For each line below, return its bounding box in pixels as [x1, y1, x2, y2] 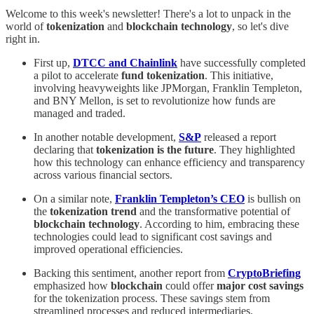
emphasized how [34, 280, 111, 292]
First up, [34, 57, 73, 69]
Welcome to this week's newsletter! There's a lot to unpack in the [6, 8, 291, 20]
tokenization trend [50, 205, 137, 218]
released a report [201, 131, 276, 144]
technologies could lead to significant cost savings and [34, 231, 272, 243]
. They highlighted [214, 144, 295, 156]
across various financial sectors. [34, 169, 172, 182]
